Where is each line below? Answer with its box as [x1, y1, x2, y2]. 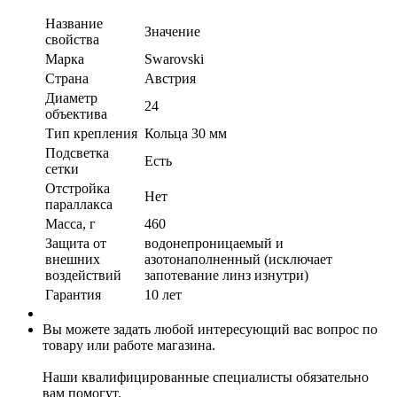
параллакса [45, 196, 113, 212]
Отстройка [45, 180, 110, 196]
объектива [45, 105, 107, 121]
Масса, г [45, 215, 96, 231]
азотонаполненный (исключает [144, 251, 332, 267]
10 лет [144, 286, 182, 302]
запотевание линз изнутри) [144, 267, 308, 283]
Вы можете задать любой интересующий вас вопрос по [43, 321, 378, 337]
